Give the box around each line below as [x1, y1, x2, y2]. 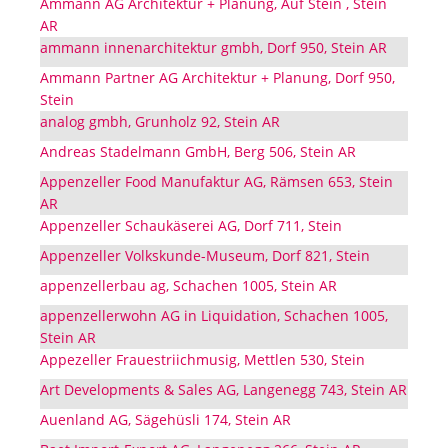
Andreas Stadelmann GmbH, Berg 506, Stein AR [40, 142, 356, 162]
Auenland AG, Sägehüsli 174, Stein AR [40, 410, 291, 430]
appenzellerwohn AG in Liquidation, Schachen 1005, [40, 306, 388, 326]
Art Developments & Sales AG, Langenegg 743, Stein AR [40, 380, 407, 400]
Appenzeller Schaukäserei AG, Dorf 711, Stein [40, 216, 342, 236]
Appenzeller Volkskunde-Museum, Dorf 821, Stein [40, 246, 370, 266]
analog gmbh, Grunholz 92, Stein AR [40, 112, 280, 132]
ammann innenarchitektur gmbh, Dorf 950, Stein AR [40, 38, 387, 58]
